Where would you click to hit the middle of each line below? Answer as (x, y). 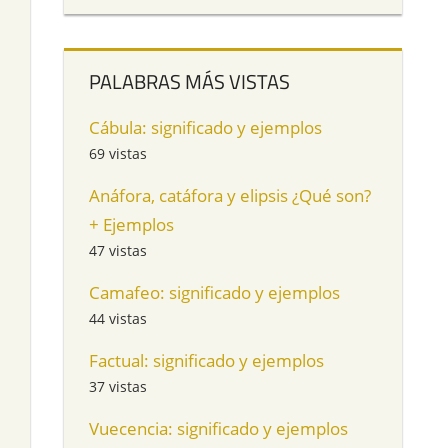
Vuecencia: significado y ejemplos (219, 428)
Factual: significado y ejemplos (207, 360)
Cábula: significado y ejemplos (206, 127)
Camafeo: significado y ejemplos (215, 292)
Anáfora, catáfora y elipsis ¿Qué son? (230, 195)
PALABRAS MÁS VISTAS (190, 81)
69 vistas (118, 153)
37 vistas (118, 386)
